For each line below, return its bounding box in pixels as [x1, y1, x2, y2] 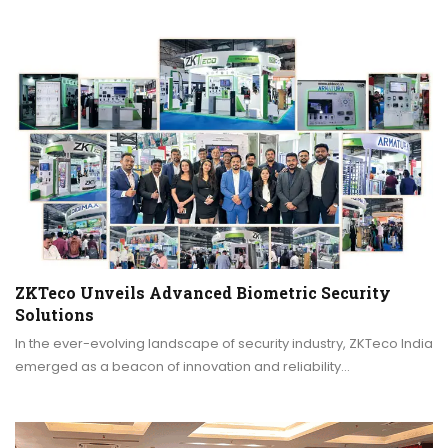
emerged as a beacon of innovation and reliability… [15, 357, 350, 377]
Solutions [15, 304, 94, 326]
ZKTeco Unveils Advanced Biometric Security [15, 282, 391, 304]
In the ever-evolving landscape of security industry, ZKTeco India [15, 334, 433, 354]
